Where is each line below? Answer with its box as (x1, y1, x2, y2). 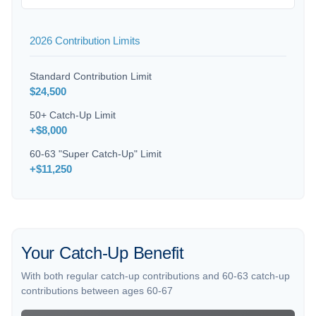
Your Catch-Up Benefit (21, 243, 184, 263)
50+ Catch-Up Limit (30, 109, 116, 121)
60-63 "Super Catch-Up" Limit (30, 148, 162, 160)
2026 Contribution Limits (30, 35, 140, 47)
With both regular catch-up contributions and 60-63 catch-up (21, 270, 290, 282)
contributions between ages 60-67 (21, 285, 173, 297)
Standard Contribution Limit (30, 71, 152, 83)
